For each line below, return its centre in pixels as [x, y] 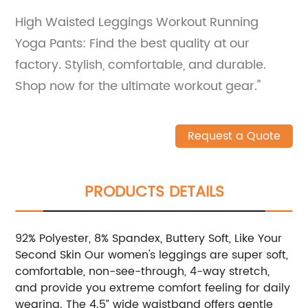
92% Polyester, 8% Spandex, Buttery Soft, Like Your [149, 238]
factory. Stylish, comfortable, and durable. [141, 65]
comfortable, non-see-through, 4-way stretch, [143, 271]
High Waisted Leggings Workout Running [137, 22]
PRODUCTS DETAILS [154, 192]
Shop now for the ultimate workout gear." [138, 86]
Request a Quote [234, 136]
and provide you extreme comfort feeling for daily [153, 288]
